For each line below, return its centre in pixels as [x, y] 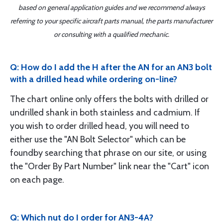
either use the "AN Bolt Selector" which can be [98, 140]
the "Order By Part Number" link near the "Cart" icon [110, 167]
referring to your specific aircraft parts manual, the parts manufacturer [111, 21]
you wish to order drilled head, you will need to [100, 126]
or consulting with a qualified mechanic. [111, 35]
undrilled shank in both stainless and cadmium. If [105, 113]
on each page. [37, 180]
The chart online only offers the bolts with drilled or [109, 99]
